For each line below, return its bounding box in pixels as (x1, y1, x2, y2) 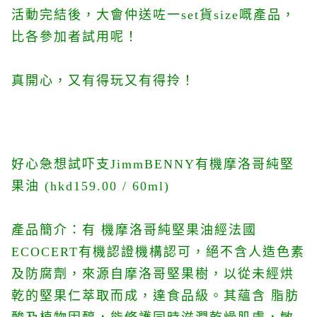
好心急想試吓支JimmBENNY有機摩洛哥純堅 (11, 157, 294, 171)
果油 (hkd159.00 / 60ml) (11, 179, 170, 193)
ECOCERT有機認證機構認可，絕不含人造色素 (11, 245, 305, 259)
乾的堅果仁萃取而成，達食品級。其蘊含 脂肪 (11, 289, 299, 303)
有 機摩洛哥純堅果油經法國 (82, 223, 257, 237)
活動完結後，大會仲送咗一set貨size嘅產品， (11, 8, 296, 22)
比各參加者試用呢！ (11, 30, 139, 44)
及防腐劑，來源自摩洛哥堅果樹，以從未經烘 (11, 267, 294, 281)
